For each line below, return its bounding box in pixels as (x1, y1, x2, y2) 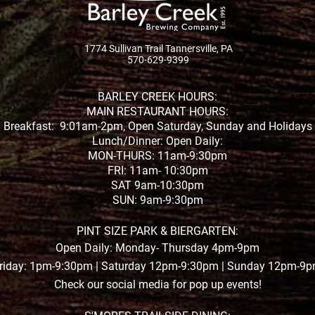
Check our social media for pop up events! (53, 278, 262, 291)
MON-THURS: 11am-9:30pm (88, 149, 227, 162)
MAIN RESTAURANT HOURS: (86, 105, 229, 118)
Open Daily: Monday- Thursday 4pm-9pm (56, 241, 259, 255)
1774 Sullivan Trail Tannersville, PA (84, 43, 233, 54)
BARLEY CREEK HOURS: (98, 90, 217, 103)
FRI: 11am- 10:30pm (107, 164, 208, 177)
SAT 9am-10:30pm (111, 179, 204, 192)
